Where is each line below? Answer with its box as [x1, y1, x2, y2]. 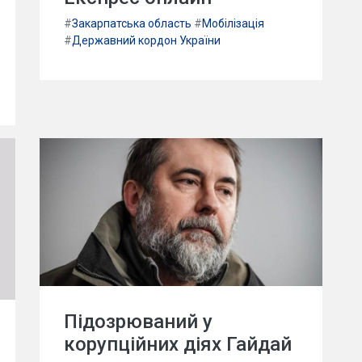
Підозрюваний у [64, 310, 213, 334]
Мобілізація [202, 16, 264, 30]
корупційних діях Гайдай [64, 333, 292, 356]
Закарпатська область [72, 16, 192, 30]
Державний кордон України [72, 33, 221, 47]
